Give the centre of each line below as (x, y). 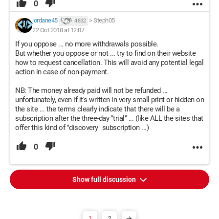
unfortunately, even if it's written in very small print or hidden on (109, 100)
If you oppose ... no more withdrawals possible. (87, 44)
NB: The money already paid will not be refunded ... (91, 90)
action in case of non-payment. (62, 72)
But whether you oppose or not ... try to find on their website (105, 53)
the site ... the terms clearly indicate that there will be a (97, 109)
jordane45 (45, 21)
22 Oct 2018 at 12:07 (58, 30)
